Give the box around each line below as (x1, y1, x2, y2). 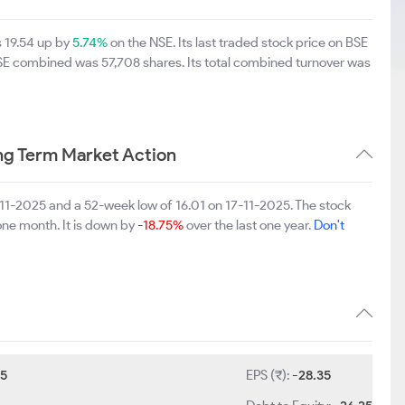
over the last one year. (184, 217, 314, 233)
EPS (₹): (246, 367, 293, 383)
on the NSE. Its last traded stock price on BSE (108, 34, 368, 51)
